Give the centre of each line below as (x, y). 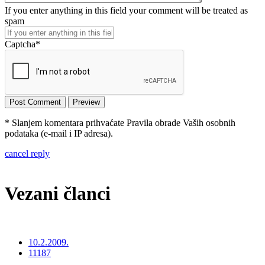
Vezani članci (58, 193)
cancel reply (27, 154)
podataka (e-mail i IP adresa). (59, 134)
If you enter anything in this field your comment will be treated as (126, 11)
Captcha (20, 44)
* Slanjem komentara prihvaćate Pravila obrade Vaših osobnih (120, 123)
